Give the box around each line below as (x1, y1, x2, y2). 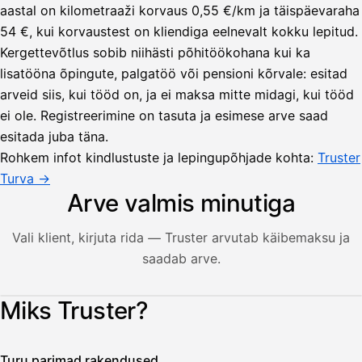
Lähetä (156, 294, 196, 309)
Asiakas (162, 339, 200, 353)
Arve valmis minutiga (66, 187, 296, 217)
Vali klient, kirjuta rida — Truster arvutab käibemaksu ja (12, 229, 350, 246)
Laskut (158, 330, 200, 347)
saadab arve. (141, 250, 221, 267)
